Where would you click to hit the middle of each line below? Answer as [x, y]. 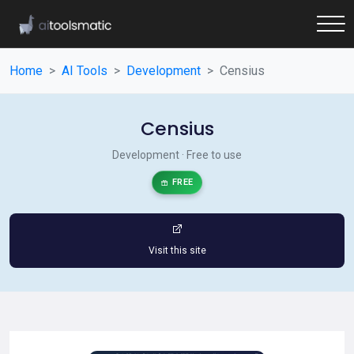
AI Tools [85, 71]
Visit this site [177, 250]
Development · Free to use [177, 155]
